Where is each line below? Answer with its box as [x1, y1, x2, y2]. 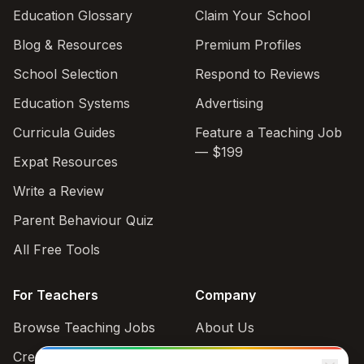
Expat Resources [13, 154, 118, 170]
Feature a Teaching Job [195, 124, 342, 141]
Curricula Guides [13, 124, 115, 141]
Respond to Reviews [195, 66, 320, 82]
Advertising [195, 95, 263, 111]
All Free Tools [13, 241, 100, 258]
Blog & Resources [13, 37, 123, 53]
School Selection [13, 66, 118, 82]
